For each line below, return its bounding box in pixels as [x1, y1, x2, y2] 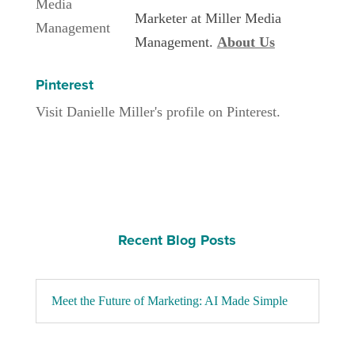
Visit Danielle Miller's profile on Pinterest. [35, 104, 281, 120]
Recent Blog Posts [118, 231, 237, 249]
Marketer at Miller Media [134, 10, 281, 26]
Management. [134, 34, 217, 50]
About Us [216, 34, 275, 50]
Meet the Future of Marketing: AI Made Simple [51, 294, 288, 307]
